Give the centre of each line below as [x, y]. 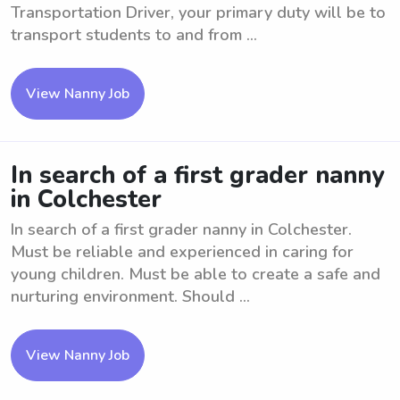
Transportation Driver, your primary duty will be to [198, 12]
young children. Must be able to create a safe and [196, 274]
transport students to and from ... [134, 35]
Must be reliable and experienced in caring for [182, 252]
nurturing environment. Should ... [130, 296]
